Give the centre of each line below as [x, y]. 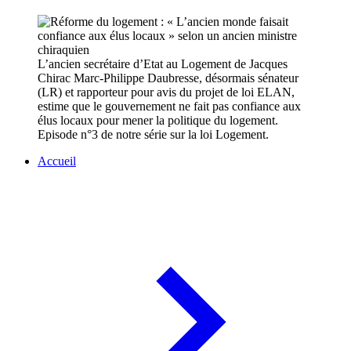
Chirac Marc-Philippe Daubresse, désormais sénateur [168, 78]
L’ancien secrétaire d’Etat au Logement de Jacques [163, 64]
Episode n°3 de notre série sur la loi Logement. [153, 135]
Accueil [57, 161]
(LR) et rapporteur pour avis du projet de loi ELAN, [166, 92]
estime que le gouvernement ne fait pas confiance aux [169, 107]
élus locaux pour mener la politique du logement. [158, 121]
